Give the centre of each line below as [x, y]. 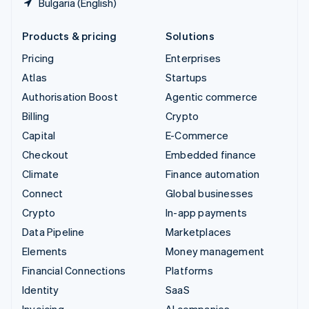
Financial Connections [74, 270]
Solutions [190, 36]
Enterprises [193, 58]
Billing [36, 116]
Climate [41, 173]
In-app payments [206, 212]
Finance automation [213, 173]
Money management [215, 251]
